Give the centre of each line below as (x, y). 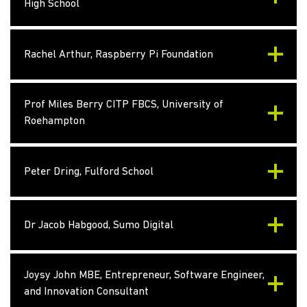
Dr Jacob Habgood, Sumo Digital (99, 225)
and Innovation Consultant (86, 292)
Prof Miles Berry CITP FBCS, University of (124, 105)
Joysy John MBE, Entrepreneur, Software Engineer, (144, 275)
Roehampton (54, 121)
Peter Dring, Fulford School (89, 172)
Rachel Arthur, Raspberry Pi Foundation (119, 54)
